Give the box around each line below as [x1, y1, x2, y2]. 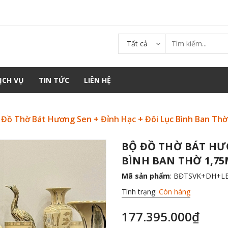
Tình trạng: [122, 186, 159, 196]
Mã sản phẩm [122, 170, 170, 181]
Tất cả [127, 38, 148, 48]
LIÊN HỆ [84, 75, 111, 85]
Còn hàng [159, 186, 190, 196]
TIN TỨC [39, 75, 69, 85]
